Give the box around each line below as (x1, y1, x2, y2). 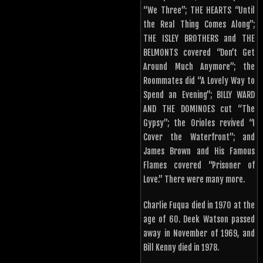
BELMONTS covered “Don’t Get (143, 48, 255, 58)
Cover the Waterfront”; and (143, 132, 255, 143)
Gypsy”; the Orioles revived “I (143, 118, 255, 129)
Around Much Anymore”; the (143, 62, 255, 72)
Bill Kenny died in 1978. (143, 242, 219, 253)
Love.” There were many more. (143, 174, 245, 185)
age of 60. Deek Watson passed (143, 214, 255, 225)
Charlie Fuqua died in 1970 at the (143, 200, 255, 211)
